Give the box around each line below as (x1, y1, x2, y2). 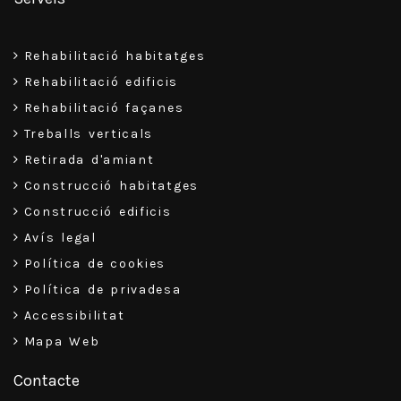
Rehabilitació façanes (23, 100, 184, 116)
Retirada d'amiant (23, 152, 155, 168)
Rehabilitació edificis (23, 74, 178, 90)
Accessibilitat (23, 308, 125, 324)
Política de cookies (23, 256, 166, 272)
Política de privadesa (23, 282, 182, 298)
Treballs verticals (23, 126, 154, 142)
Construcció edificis (23, 204, 172, 220)
